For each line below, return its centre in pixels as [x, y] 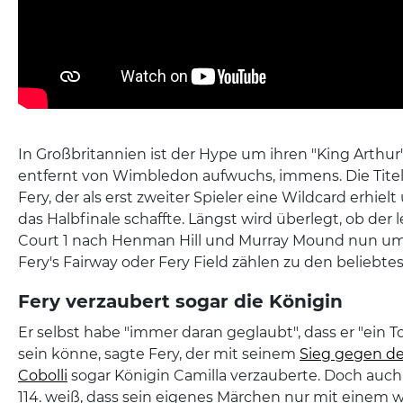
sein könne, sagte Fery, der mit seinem [159, 354]
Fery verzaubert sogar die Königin [180, 301]
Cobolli [43, 375]
